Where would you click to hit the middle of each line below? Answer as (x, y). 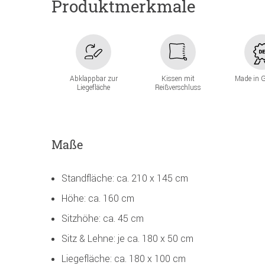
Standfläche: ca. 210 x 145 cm (125, 178)
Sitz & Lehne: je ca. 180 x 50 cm (127, 239)
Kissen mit (178, 79)
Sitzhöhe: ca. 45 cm (103, 219)
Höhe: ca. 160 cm (98, 198)
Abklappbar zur (93, 79)
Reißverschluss (178, 88)
